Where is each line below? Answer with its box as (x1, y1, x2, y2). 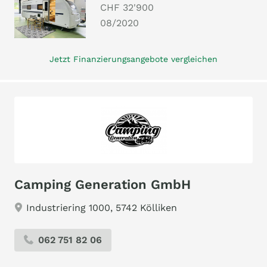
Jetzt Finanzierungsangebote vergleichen (49, 54, 218, 64)
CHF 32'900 (100, 2, 154, 13)
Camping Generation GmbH (14, 177, 191, 192)
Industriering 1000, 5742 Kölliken (26, 202, 177, 213)
